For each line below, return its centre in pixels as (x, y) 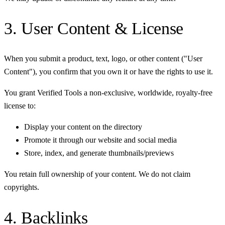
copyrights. (22, 187)
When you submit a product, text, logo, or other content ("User (103, 59)
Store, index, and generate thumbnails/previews (99, 153)
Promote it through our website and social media (100, 140)
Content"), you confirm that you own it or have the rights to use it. (108, 72)
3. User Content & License (94, 29)
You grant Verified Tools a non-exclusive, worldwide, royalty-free (108, 93)
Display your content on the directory (83, 127)
